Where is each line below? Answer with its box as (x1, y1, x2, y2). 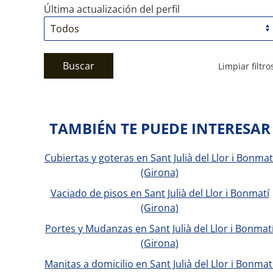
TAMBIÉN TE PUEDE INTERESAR (49, 118, 271, 138)
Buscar (63, 59, 94, 73)
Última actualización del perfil (44, 2, 180, 16)
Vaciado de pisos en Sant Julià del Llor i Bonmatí (50, 186, 269, 200)
